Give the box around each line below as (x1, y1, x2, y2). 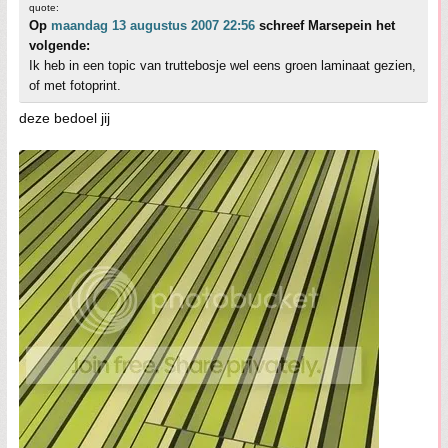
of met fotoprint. (29, 78, 121, 94)
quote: (29, 2, 59, 14)
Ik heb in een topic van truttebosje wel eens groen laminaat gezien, (29, 58, 416, 74)
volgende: (29, 38, 90, 54)
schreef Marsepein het (255, 18, 395, 34)
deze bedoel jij (19, 110, 110, 127)
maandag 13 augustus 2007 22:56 (51, 18, 255, 34)
